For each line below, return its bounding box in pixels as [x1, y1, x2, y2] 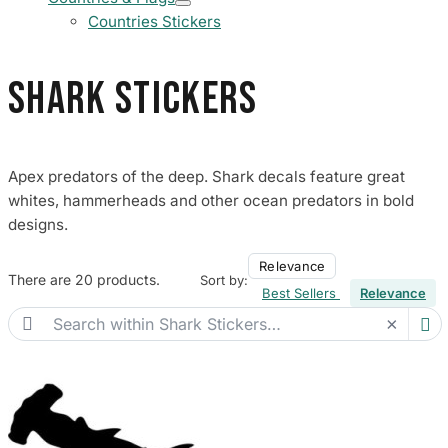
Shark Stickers [8, 73, 258, 127]
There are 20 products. [8, 270, 160, 288]
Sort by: [200, 271, 248, 288]
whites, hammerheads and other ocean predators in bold [8, 191, 414, 211]
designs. [8, 215, 68, 235]
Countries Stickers [88, 12, 221, 32]
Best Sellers [262, 284, 340, 301]
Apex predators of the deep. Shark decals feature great [8, 167, 405, 187]
